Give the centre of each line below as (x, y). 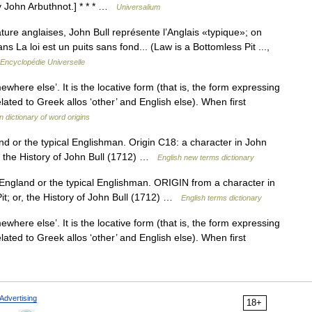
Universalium (138, 7)
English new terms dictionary (206, 157)
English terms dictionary (221, 198)
